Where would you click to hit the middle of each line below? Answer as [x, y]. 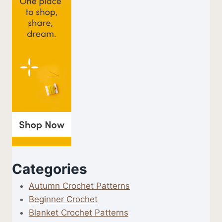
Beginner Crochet [63, 199]
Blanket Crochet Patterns [79, 213]
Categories [50, 169]
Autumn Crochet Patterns [79, 186]
